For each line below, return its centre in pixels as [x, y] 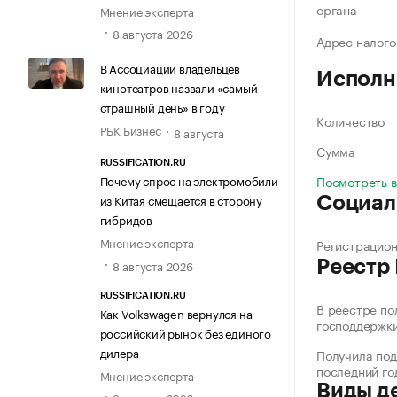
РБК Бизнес [130, 130]
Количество [350, 121]
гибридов [126, 219]
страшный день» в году [162, 107]
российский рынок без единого [185, 332]
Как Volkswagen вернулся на [176, 312]
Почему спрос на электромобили [189, 180]
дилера [119, 351]
